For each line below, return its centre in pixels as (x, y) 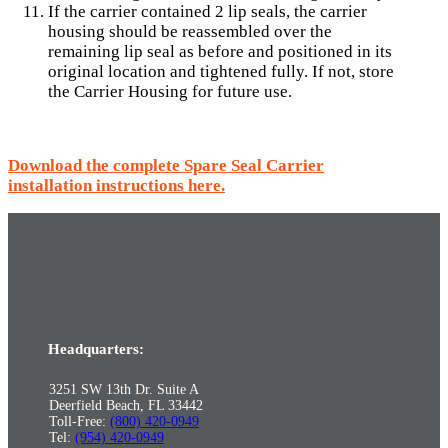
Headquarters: (96, 349)
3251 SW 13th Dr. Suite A (124, 390)
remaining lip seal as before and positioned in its (220, 52)
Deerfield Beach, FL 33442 (126, 406)
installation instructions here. (116, 186)
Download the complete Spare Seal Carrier (166, 166)
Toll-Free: (79, 422)
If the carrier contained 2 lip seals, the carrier (207, 12)
